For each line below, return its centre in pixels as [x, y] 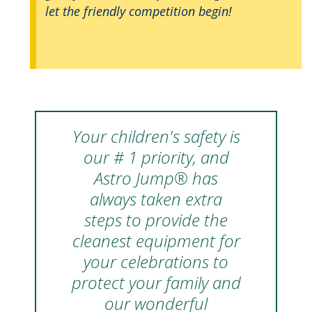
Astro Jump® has [156, 178]
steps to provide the [156, 219]
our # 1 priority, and [156, 157]
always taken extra [156, 198]
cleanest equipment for [156, 240]
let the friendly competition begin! [139, 11]
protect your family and [156, 282]
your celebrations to [156, 261]
